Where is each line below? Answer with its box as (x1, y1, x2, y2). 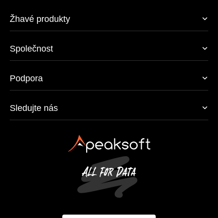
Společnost (10, 44, 53, 54)
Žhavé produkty (10, 14, 70, 24)
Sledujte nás (10, 103, 58, 113)
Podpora (10, 73, 43, 84)
